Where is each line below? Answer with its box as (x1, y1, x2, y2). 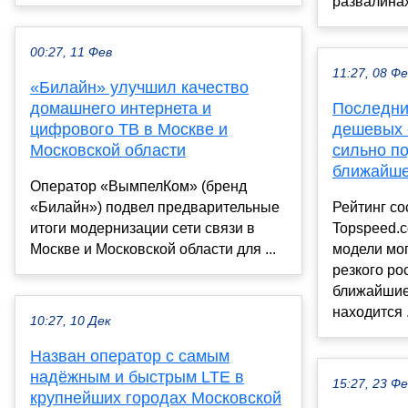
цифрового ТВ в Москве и (30, 119, 228, 138)
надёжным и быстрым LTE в (30, 367, 244, 386)
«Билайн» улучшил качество (30, 77, 249, 97)
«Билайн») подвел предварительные (30, 199, 280, 215)
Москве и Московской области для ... (30, 240, 276, 257)
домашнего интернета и (30, 98, 211, 117)
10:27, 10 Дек (30, 313, 111, 328)
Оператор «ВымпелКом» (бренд (30, 178, 247, 194)
